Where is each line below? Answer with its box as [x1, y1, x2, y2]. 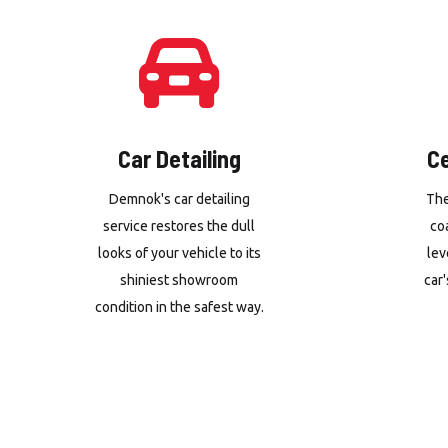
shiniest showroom [120, 272, 239, 288]
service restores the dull [103, 218, 256, 234]
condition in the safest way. [94, 299, 264, 315]
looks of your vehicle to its [97, 245, 261, 261]
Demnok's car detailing [108, 191, 250, 207]
